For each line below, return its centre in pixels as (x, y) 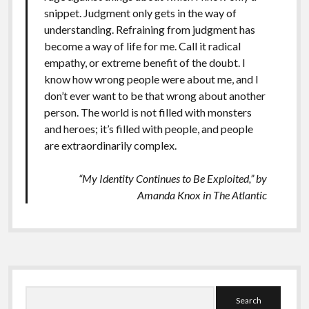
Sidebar (41, 277)
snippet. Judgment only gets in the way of (140, 12)
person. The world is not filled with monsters (148, 112)
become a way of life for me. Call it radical (142, 46)
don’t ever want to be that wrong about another (154, 95)
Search (230, 293)
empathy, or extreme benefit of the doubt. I (144, 62)
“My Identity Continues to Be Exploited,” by (173, 178)
